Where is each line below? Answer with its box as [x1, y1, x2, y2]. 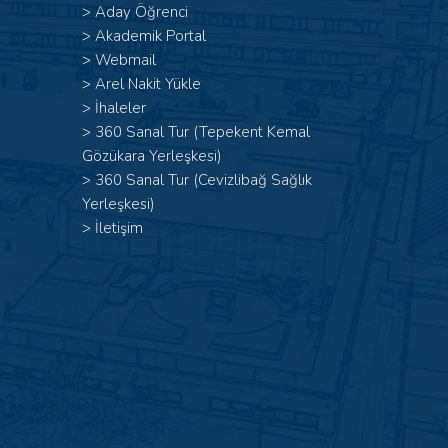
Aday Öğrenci [95, 2, 188, 22]
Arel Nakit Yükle [95, 74, 201, 94]
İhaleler [95, 98, 146, 118]
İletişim [95, 218, 143, 238]
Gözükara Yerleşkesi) [82, 146, 222, 166]
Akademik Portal [95, 26, 206, 46]
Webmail [95, 50, 156, 70]
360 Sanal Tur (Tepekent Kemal [95, 122, 310, 142]
